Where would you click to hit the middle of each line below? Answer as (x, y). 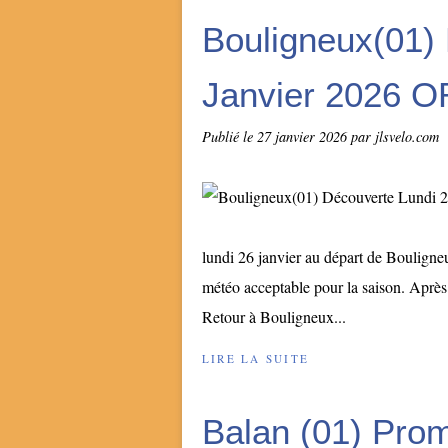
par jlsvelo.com (395, 136)
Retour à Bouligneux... (274, 316)
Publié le (229, 136)
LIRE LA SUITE (256, 358)
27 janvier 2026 (304, 136)
